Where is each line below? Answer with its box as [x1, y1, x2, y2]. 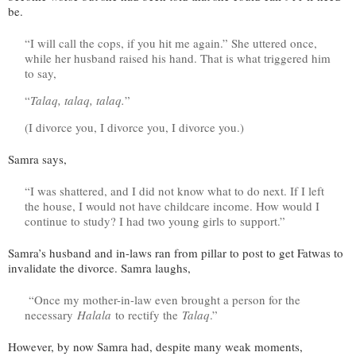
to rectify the [115, 306, 178, 323]
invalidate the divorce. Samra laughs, [8, 259, 191, 276]
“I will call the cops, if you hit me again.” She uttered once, [25, 34, 317, 51]
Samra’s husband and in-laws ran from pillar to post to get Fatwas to [8, 244, 343, 261]
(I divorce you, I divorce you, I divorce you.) [25, 118, 244, 135]
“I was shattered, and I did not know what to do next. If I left [25, 182, 324, 199]
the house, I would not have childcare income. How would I [25, 197, 319, 214]
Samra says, [8, 150, 67, 167]
